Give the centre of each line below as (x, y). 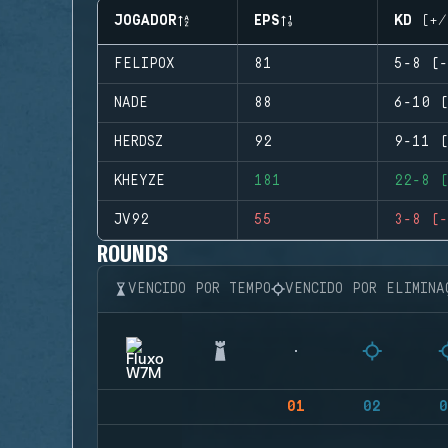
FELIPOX (144, 64)
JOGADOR (145, 21)
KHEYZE (139, 181)
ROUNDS (133, 252)
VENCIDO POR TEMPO (199, 289)
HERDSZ (138, 142)
